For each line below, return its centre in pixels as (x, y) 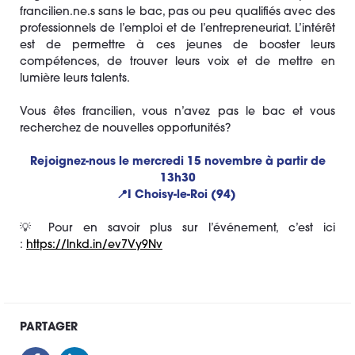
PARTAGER (49, 328)
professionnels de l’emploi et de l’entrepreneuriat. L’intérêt (177, 29)
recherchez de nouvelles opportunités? (125, 129)
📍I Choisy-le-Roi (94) (177, 195)
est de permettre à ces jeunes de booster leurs (177, 46)
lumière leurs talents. (75, 79)
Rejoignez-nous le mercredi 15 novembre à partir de (177, 162)
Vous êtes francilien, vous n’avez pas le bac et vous (177, 112)
